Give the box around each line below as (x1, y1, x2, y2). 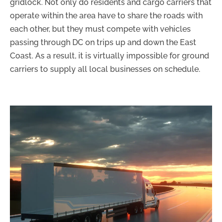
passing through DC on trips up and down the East (10, 37, 196, 47)
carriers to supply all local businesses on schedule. (10, 64, 200, 74)
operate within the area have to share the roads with (10, 10, 203, 20)
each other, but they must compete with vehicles (10, 24, 191, 34)
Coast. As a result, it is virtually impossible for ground (10, 51, 209, 60)
